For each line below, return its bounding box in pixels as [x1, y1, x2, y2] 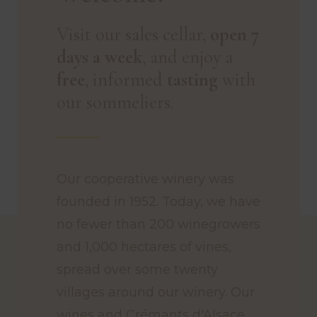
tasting [167, 69, 218, 92]
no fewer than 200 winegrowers [57, 217, 260, 233]
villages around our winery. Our [57, 284, 255, 301]
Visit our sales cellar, [57, 23, 210, 47]
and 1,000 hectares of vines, [57, 239, 231, 255]
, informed [85, 69, 167, 92]
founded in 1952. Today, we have [57, 194, 260, 210]
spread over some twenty [57, 262, 218, 278]
